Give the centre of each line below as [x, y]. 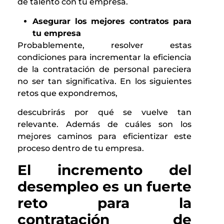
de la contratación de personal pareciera [104, 69]
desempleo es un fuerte [104, 186]
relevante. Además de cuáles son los [104, 124]
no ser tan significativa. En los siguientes [104, 81]
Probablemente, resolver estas [104, 45]
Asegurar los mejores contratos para [112, 21]
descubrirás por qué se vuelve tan [104, 112]
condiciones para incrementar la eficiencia [104, 57]
